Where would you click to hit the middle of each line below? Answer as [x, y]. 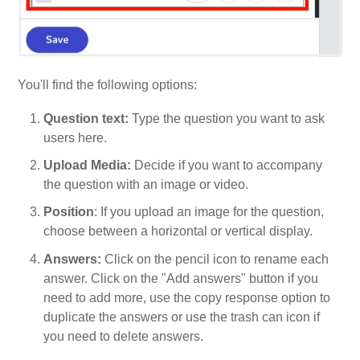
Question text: [86, 118]
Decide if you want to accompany [227, 166]
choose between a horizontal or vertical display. [178, 231]
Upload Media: [88, 166]
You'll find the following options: [108, 84]
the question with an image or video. [146, 185]
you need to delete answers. [124, 336]
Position [69, 212]
